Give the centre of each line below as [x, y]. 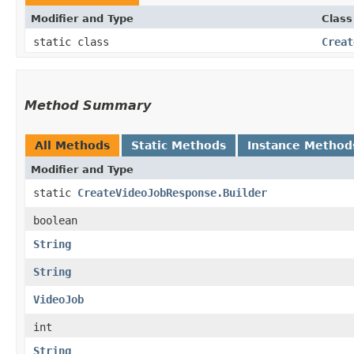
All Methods [72, 145]
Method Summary [88, 105]
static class [74, 41]
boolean [55, 220]
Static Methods [179, 145]
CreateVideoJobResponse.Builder [172, 192]
